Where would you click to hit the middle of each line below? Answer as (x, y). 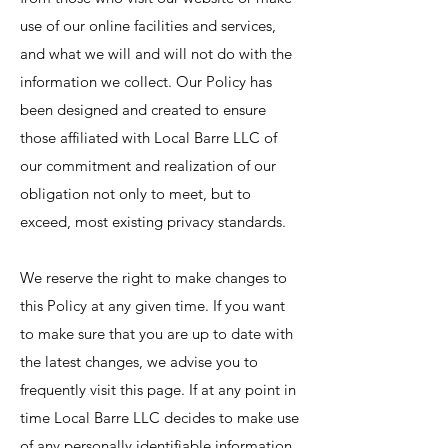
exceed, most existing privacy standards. (155, 221)
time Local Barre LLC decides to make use (159, 417)
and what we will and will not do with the (156, 53)
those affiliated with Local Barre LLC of (148, 137)
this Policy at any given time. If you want (152, 305)
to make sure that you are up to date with (156, 333)
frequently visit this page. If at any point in (158, 389)
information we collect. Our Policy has (146, 81)
